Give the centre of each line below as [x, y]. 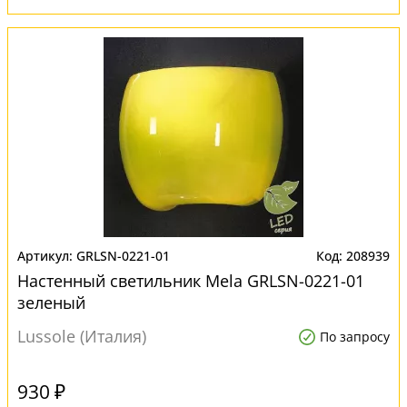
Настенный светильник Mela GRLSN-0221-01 [191, 281]
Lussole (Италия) [82, 336]
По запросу [355, 337]
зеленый [51, 303]
